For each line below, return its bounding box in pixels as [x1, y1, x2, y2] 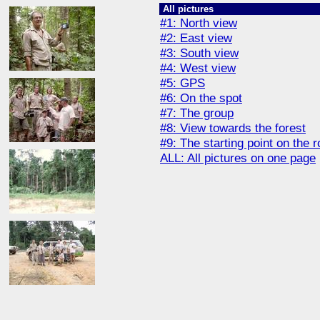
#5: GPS [160, 76, 205, 90]
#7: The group [160, 106, 234, 120]
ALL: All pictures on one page [160, 151, 316, 165]
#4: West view [160, 61, 236, 75]
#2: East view [160, 31, 232, 45]
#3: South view [160, 46, 239, 60]
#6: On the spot [160, 91, 242, 105]
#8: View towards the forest [160, 121, 306, 135]
